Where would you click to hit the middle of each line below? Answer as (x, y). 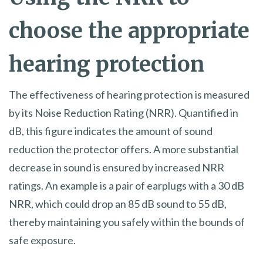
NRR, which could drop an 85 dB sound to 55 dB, (118, 204)
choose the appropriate (129, 31)
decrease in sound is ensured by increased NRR (117, 168)
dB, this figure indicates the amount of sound (111, 131)
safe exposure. (42, 240)
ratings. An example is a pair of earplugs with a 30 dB (127, 186)
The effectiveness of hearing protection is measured (129, 95)
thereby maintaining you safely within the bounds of (127, 222)
